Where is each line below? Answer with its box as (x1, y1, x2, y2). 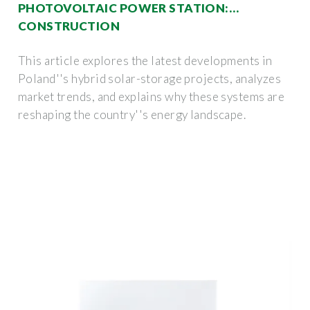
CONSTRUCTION (18, 18, 120, 33)
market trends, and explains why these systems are (18, 89, 285, 104)
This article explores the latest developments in (18, 53, 273, 68)
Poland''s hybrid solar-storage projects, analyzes (18, 71, 282, 86)
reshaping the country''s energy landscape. (18, 107, 246, 122)
